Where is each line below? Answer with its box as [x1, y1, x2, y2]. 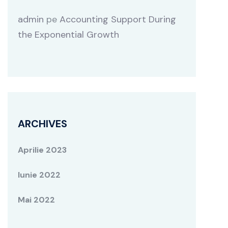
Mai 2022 [18, 194, 55, 205]
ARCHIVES [18, 117, 67, 130]
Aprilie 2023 [18, 145, 67, 155]
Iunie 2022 [18, 169, 61, 180]
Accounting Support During [60, 13, 176, 25]
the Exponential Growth [18, 28, 119, 41]
